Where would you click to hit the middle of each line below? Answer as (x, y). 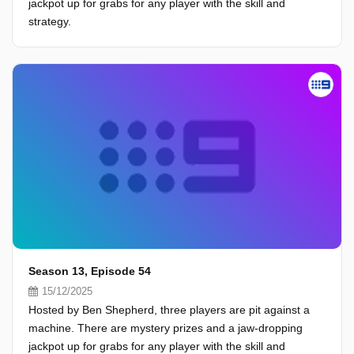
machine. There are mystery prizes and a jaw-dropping (166, 328)
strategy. (50, 21)
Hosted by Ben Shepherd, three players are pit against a (169, 310)
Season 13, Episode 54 (90, 271)
